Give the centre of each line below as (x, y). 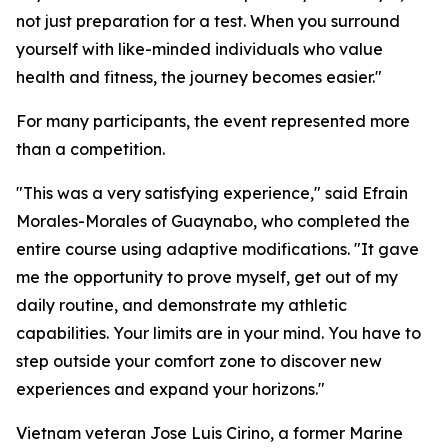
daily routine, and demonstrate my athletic (181, 305)
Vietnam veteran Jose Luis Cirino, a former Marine (209, 433)
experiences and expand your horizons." (170, 389)
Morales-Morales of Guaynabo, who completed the (213, 221)
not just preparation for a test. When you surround (208, 21)
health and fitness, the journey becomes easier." (199, 77)
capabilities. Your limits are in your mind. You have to (218, 333)
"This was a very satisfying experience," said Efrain (212, 193)
